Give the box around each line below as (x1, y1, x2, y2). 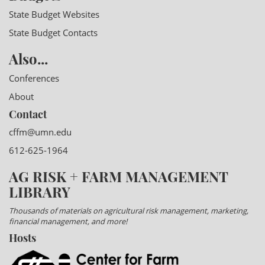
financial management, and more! (9, 216, 127, 227)
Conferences (9, 72, 59, 85)
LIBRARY (9, 182, 70, 202)
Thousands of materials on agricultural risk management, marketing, (9, 205, 248, 216)
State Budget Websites (9, 8, 99, 21)
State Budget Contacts (9, 27, 98, 39)
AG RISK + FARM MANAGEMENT (9, 167, 228, 186)
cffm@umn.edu (9, 126, 72, 138)
